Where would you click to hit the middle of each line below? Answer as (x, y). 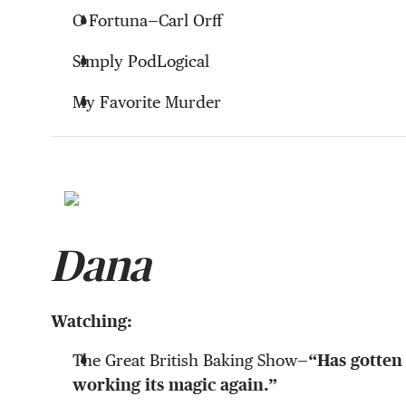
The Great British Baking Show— (190, 361)
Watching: (92, 322)
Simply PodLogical (141, 62)
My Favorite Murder (147, 102)
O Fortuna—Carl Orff (147, 21)
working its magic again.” (175, 385)
